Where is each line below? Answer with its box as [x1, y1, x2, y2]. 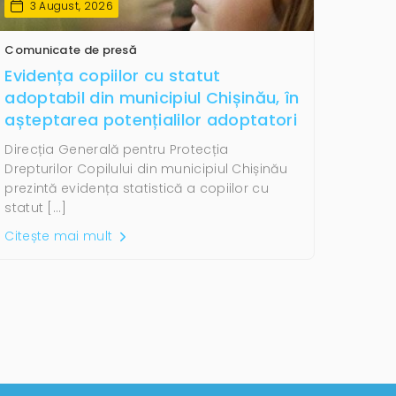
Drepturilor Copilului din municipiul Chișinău [4, 159, 287, 178]
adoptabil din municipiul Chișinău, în [4, 86, 300, 109]
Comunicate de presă [4, 41, 138, 58]
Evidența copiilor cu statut [4, 64, 221, 87]
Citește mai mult [4, 226, 117, 245]
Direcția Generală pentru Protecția [4, 140, 229, 158]
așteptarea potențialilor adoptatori [4, 108, 297, 131]
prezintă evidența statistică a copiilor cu [4, 179, 269, 197]
